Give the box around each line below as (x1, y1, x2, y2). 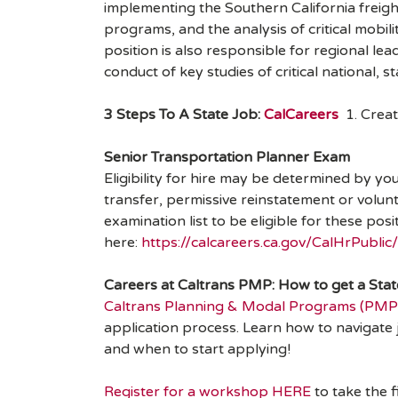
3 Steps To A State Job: (104, 106, 264, 124)
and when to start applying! (104, 340, 291, 359)
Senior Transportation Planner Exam (104, 148, 350, 167)
